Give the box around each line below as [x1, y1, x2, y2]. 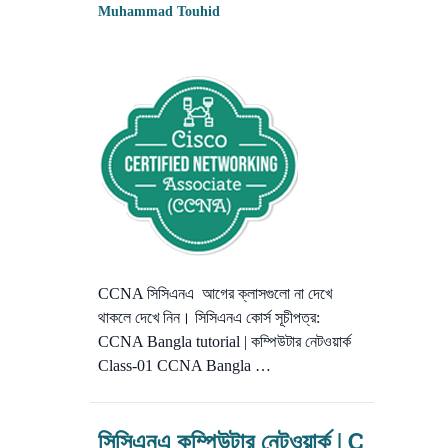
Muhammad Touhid [98, 4, 220, 20]
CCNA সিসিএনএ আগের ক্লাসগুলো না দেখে [98, 285, 332, 303]
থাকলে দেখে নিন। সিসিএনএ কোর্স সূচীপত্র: [98, 309, 320, 327]
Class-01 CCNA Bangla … [98, 357, 271, 375]
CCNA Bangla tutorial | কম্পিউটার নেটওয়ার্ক [98, 333, 351, 351]
